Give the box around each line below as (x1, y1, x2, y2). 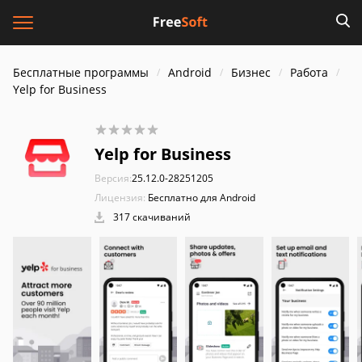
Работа (290, 65, 328, 80)
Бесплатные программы (13, 65, 149, 80)
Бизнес (231, 65, 271, 80)
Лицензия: (95, 191, 145, 204)
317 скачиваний (111, 210, 191, 224)
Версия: (95, 171, 132, 185)
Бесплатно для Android (148, 191, 255, 204)
